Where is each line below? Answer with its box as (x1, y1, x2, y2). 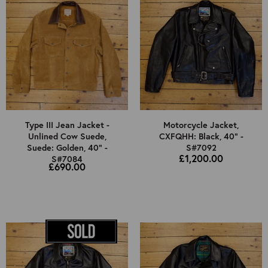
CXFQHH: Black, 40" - (159, 130, 243, 142)
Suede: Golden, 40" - (26, 142, 108, 154)
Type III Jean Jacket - (25, 119, 109, 131)
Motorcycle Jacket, (163, 119, 239, 131)
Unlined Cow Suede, (28, 130, 106, 142)
